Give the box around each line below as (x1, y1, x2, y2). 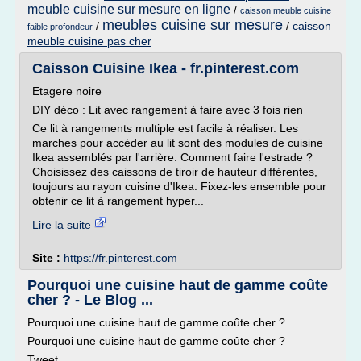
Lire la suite (32, 218, 94, 231)
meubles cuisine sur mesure (102, 17, 283, 33)
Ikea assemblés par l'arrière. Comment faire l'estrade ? (32, 151, 313, 164)
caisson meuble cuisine (240, 6, 331, 15)
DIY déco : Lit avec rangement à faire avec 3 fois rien (32, 103, 303, 116)
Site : (32, 251, 64, 264)
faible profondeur (27, 22, 93, 31)
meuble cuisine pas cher (27, 35, 151, 48)
